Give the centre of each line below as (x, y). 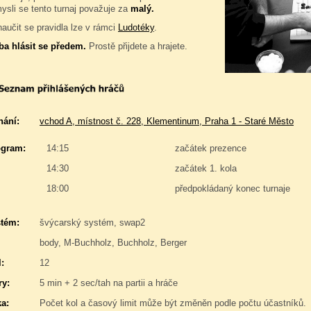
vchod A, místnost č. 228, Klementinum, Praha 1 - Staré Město (167, 121)
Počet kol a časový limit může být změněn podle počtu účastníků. (173, 303)
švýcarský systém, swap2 (92, 222)
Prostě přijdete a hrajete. (137, 46)
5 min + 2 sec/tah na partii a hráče (109, 283)
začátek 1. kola (206, 168)
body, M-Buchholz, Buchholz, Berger (113, 243)
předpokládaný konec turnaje (233, 188)
